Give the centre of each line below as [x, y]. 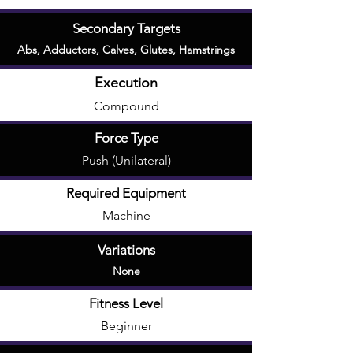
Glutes [156, 50]
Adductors [70, 50]
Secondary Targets [126, 28]
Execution [126, 83]
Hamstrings [207, 50]
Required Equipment [126, 193]
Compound [126, 106]
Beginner [126, 326]
